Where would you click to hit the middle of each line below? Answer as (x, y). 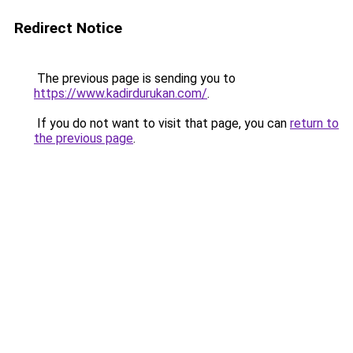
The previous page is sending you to (135, 78)
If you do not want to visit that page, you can (162, 123)
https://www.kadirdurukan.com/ (121, 93)
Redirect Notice (68, 28)
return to (314, 123)
